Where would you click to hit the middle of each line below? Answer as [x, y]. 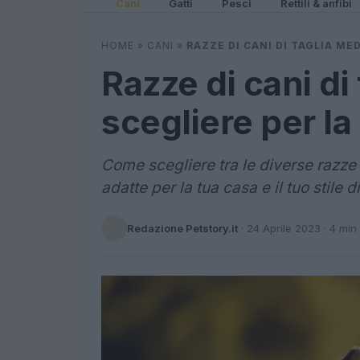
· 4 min [339, 228]
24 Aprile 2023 [284, 228]
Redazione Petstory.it [182, 228]
